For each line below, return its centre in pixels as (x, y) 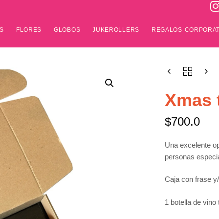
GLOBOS (67, 30)
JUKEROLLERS (116, 30)
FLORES (29, 30)
